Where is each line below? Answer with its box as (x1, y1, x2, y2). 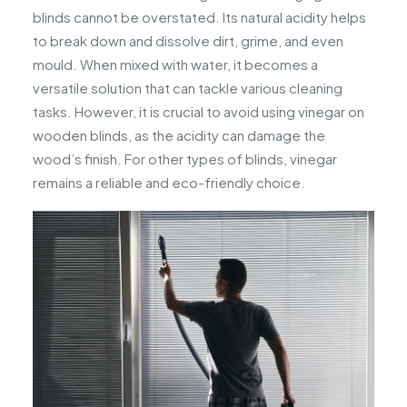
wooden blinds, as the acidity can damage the (33, 126, 325, 144)
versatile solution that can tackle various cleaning (33, 79, 342, 97)
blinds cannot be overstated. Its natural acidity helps (33, 8, 366, 26)
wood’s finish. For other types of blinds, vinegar (33, 150, 337, 168)
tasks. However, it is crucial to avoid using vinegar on (33, 103, 364, 121)
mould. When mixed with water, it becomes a (33, 55, 318, 74)
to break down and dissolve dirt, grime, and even (33, 32, 343, 50)
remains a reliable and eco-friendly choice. (33, 174, 305, 192)
